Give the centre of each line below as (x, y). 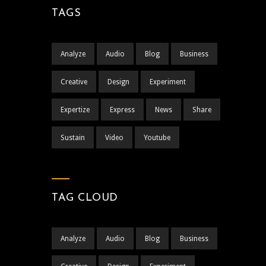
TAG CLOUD (85, 198)
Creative (74, 82)
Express (122, 110)
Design (118, 82)
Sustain (73, 137)
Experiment (168, 82)
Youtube (157, 137)
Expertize (75, 110)
